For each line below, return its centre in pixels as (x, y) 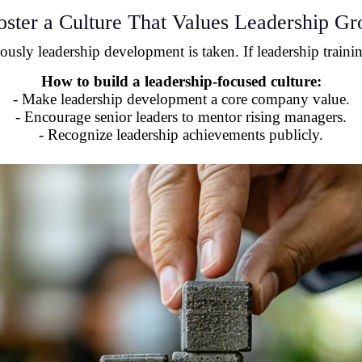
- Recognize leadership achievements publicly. (181, 134)
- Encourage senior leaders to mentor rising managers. (181, 116)
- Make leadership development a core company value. (181, 99)
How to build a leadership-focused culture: (181, 81)
